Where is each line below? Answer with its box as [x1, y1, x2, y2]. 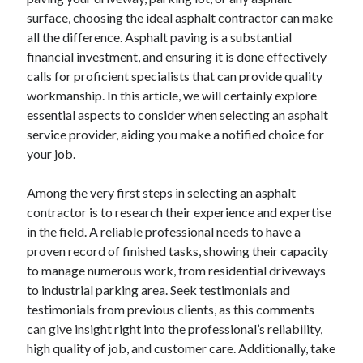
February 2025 [28, 40, 92, 52]
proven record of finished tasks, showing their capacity [27, 243, 329, 258]
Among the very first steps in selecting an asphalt [27, 185, 297, 200]
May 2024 [28, 215, 71, 227]
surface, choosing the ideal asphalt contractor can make [27, 10, 334, 25]
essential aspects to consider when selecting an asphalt [27, 107, 329, 122]
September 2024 [28, 137, 100, 149]
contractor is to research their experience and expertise [27, 204, 332, 220]
